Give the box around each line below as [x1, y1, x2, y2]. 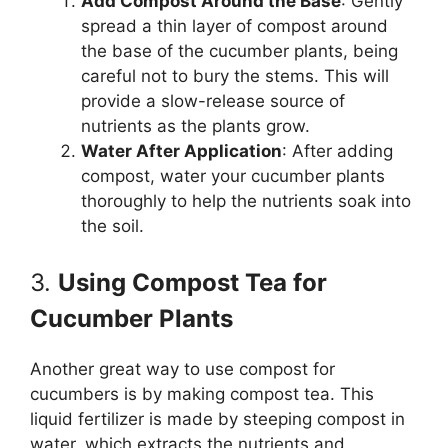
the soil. [81, 216, 144, 237]
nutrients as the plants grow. [81, 116, 310, 137]
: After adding [282, 141, 393, 162]
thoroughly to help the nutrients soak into [81, 191, 411, 212]
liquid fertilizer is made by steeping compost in [30, 408, 405, 429]
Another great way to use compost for [30, 358, 335, 379]
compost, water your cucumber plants [81, 166, 385, 187]
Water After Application [81, 141, 282, 162]
